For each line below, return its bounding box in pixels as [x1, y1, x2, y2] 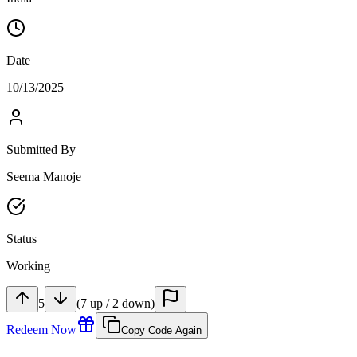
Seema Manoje [6, 170, 81, 184]
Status [6, 232, 37, 246]
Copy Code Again [121, 324, 202, 337]
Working [6, 259, 50, 273]
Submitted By [6, 143, 76, 157]
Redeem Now [6, 323, 76, 337]
